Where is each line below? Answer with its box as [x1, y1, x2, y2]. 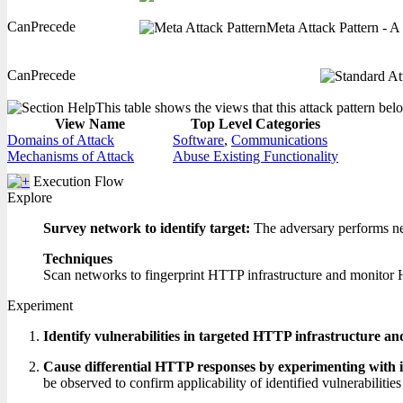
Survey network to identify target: [43, 220, 254, 236]
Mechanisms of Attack [7, 148, 134, 164]
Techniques [43, 251, 112, 266]
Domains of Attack [7, 132, 114, 148]
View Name [55, 116, 125, 131]
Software [173, 132, 224, 148]
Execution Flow [33, 174, 124, 189]
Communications [231, 132, 327, 148]
